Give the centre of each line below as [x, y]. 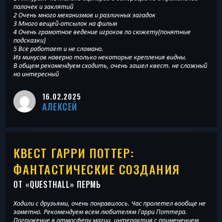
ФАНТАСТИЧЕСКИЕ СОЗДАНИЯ [97, 169]
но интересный [36, 74]
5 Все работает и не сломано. [58, 49]
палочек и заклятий [43, 7]
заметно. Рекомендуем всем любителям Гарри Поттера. [100, 211]
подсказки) [29, 40]
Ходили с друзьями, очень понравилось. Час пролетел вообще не [110, 203]
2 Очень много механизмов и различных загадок [84, 15]
